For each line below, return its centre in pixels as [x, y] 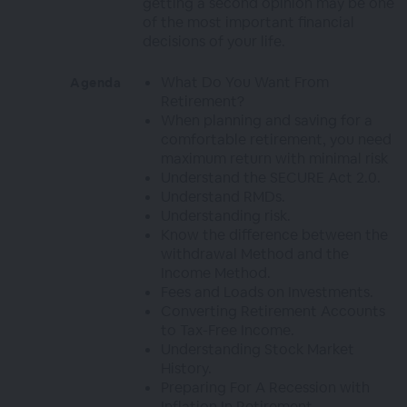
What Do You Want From [245, 82]
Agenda [96, 83]
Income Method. [216, 273]
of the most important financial [249, 22]
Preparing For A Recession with [266, 387]
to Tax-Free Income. [228, 330]
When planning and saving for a [267, 120]
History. [187, 368]
